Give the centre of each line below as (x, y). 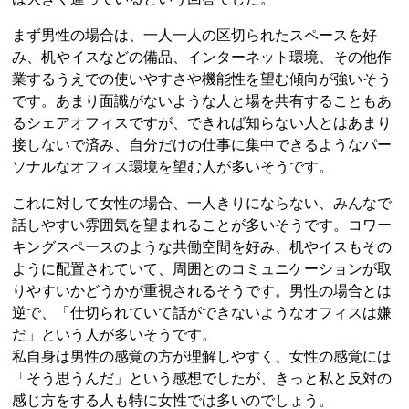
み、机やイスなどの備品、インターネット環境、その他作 (202, 58)
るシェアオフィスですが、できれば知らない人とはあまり (202, 123)
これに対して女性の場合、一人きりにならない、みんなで (202, 204)
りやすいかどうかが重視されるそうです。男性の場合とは (202, 291)
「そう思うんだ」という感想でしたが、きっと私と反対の (202, 379)
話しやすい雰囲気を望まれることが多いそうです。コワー (202, 225)
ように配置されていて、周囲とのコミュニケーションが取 (202, 269)
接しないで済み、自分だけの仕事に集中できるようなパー (202, 145)
